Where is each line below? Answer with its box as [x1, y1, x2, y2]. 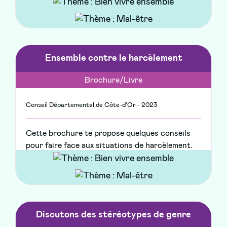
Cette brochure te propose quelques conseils [26, 129, 191, 138]
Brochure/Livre [85, 76, 142, 85]
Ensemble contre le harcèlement [45, 54, 182, 63]
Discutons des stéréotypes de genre [36, 210, 191, 220]
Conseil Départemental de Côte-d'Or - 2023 [26, 102, 157, 109]
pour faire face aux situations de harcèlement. [26, 141, 193, 150]
